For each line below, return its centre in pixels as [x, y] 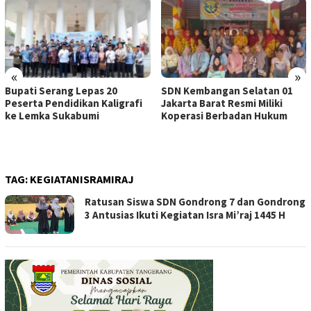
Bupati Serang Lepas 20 [61, 91]
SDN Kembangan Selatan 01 [227, 91]
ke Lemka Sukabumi [52, 116]
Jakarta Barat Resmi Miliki [221, 103]
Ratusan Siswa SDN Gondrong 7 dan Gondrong [195, 202]
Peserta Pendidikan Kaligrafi [74, 103]
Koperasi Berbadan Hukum [224, 116]
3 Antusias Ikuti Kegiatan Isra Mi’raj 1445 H [185, 215]
